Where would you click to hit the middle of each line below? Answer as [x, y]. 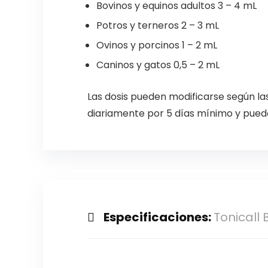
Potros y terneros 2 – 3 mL [157, 26]
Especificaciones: [158, 217]
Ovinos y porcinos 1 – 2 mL [156, 45]
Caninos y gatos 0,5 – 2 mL [158, 65]
